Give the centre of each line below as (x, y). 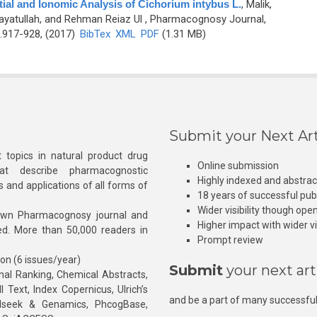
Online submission (238, 166)
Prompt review (230, 240)
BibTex (95, 34)
